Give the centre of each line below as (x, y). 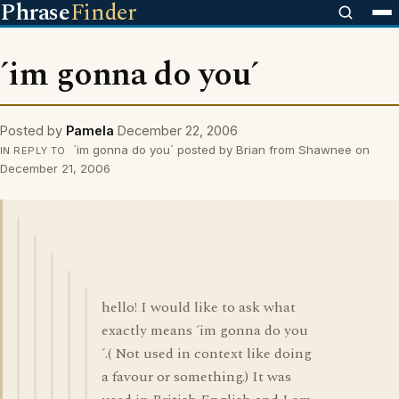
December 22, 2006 (178, 130)
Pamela (90, 130)
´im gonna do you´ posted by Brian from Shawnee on (219, 150)
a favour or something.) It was (196, 377)
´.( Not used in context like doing (207, 354)
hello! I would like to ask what (199, 307)
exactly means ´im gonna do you (205, 330)
